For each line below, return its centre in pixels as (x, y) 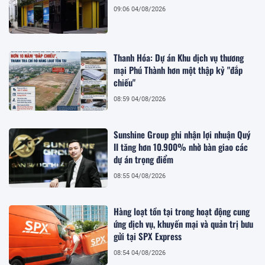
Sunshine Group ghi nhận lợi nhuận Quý (182, 134)
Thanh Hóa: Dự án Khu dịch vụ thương (179, 57)
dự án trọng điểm (144, 159)
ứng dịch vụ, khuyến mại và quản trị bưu (184, 224)
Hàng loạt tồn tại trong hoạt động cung (182, 211)
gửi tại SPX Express (148, 236)
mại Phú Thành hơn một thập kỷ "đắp (178, 70)
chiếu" (125, 82)
